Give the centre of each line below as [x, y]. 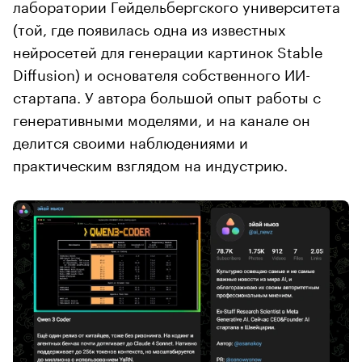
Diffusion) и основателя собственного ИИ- [162, 73]
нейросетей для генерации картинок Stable [168, 51]
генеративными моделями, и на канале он [162, 118]
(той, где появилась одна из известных [149, 28]
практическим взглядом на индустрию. [150, 164]
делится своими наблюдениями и [130, 141]
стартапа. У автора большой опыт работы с [167, 96]
